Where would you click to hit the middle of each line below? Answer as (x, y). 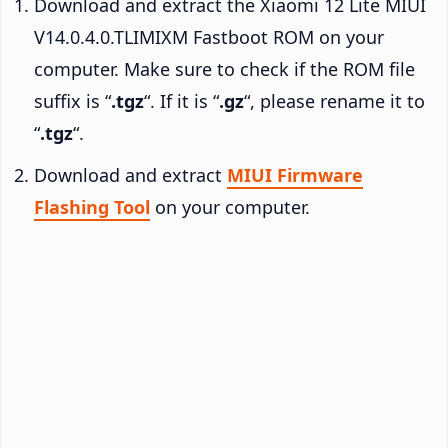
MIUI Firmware (295, 174)
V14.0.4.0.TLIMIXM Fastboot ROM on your (209, 36)
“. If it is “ (181, 100)
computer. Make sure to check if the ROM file (224, 68)
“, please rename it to (334, 100)
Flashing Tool (92, 206)
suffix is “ (72, 100)
